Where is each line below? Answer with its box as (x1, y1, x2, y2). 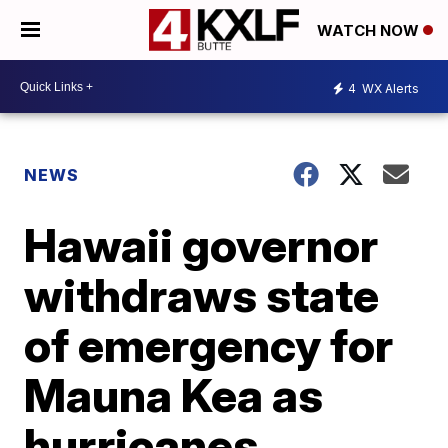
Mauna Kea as (24, 367, 324, 423)
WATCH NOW (317, 21, 423, 41)
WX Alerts (359, 80, 419, 96)
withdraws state (24, 267, 380, 323)
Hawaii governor (24, 217, 379, 273)
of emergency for (24, 317, 394, 373)
